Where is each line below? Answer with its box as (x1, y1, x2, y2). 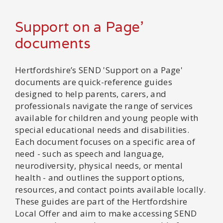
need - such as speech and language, (15, 147, 164, 159)
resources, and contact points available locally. (15, 183, 206, 195)
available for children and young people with (15, 111, 199, 123)
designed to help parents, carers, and (15, 88, 167, 100)
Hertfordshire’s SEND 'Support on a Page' (15, 64, 183, 76)
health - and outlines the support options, (15, 171, 185, 183)
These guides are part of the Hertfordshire (15, 195, 188, 207)
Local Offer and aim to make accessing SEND (15, 207, 197, 219)
